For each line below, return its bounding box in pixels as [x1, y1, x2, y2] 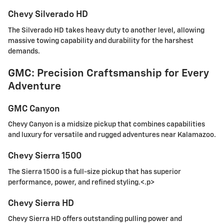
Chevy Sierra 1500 [8, 151, 81, 161]
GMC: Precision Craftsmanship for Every [8, 68, 209, 79]
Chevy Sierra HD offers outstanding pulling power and [8, 215, 182, 223]
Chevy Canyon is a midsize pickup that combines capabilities [8, 121, 205, 128]
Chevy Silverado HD [8, 10, 88, 19]
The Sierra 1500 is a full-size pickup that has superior [8, 168, 181, 175]
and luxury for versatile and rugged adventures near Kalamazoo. [8, 131, 216, 139]
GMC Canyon [8, 104, 59, 113]
